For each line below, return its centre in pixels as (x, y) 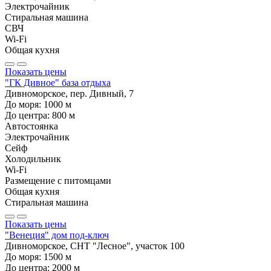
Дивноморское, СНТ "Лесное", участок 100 (95, 246)
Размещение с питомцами (58, 180)
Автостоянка (31, 126)
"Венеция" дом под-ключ (57, 235)
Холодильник (33, 158)
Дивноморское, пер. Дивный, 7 (69, 93)
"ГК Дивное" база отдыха (58, 82)
